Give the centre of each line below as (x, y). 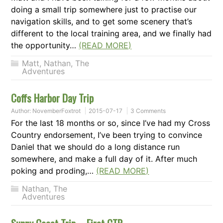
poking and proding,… (54, 171)
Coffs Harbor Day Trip (53, 98)
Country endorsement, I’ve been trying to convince (107, 135)
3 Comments (148, 111)
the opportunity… (45, 46)
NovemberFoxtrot (57, 111)
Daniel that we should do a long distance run (96, 147)
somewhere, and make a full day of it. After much (104, 159)
